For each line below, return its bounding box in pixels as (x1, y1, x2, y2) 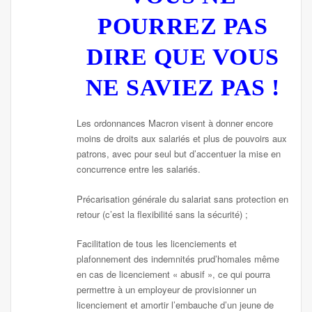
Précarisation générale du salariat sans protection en (77, 192, 289, 205)
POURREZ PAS (97, 13, 268, 40)
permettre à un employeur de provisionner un (77, 282, 257, 296)
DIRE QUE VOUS (86, 44, 279, 70)
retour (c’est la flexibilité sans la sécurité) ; (77, 207, 249, 221)
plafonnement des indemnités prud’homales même (77, 251, 280, 265)
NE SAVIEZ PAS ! (85, 75, 280, 101)
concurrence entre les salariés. (77, 162, 201, 176)
